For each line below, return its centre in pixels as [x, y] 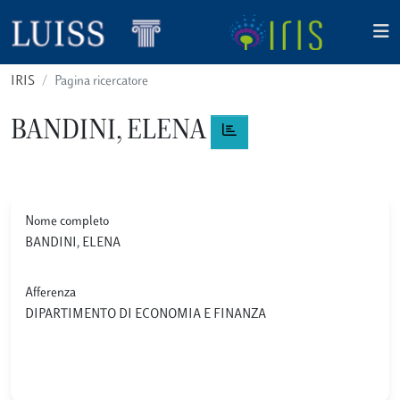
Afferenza [50, 293]
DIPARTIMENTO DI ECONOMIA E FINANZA [148, 315]
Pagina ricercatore [101, 82]
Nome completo [67, 222]
